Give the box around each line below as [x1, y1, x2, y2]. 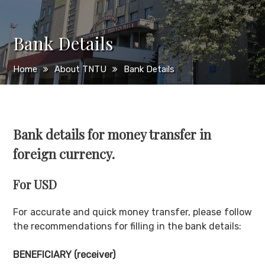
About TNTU [54, 64, 107, 75]
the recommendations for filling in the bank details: [13, 221, 242, 232]
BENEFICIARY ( [13, 249, 77, 261]
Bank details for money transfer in [13, 125, 212, 144]
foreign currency [13, 145, 112, 163]
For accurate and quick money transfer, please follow [13, 206, 252, 218]
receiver [77, 249, 113, 261]
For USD [13, 176, 57, 193]
